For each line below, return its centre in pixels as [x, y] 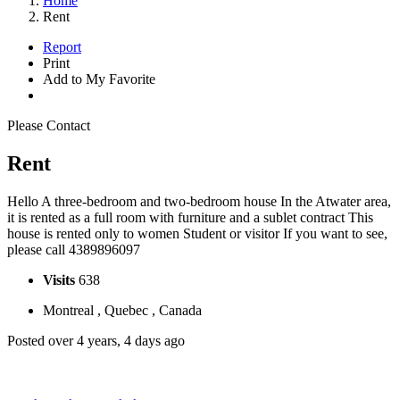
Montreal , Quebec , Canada [122, 310]
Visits [61, 279]
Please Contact [49, 125]
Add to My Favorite [99, 79]
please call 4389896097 [74, 249]
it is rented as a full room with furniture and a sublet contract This [190, 217]
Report [62, 47]
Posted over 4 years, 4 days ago [96, 340]
